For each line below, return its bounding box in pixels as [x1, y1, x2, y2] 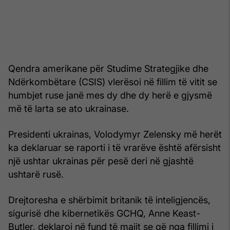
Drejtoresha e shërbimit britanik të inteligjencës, [8, 194, 210, 205]
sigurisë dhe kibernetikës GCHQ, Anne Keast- [8, 207, 200, 219]
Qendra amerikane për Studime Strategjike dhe [8, 63, 208, 74]
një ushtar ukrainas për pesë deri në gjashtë [8, 155, 194, 166]
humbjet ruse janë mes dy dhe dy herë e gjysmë [8, 89, 212, 101]
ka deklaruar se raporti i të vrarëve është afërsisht [8, 142, 221, 153]
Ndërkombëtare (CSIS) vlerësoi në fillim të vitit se [8, 76, 217, 87]
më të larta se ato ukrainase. [8, 103, 129, 114]
